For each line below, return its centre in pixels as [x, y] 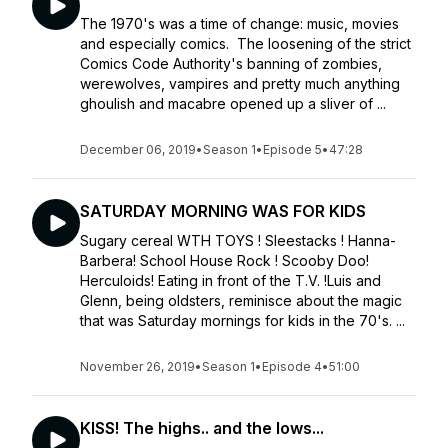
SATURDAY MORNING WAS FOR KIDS [223, 211]
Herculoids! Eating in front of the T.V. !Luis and [230, 280]
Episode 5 [292, 149]
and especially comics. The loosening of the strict [245, 43]
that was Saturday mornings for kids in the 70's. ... [242, 320]
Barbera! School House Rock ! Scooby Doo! [224, 260]
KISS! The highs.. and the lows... [202, 428]
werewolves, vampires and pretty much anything [240, 83]
